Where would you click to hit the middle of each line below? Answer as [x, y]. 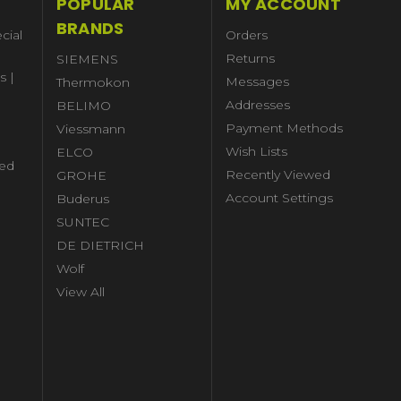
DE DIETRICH [100, 245]
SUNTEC [82, 222]
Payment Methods [285, 128]
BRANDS [90, 28]
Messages [258, 81]
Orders [247, 34]
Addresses [258, 104]
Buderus [82, 198]
